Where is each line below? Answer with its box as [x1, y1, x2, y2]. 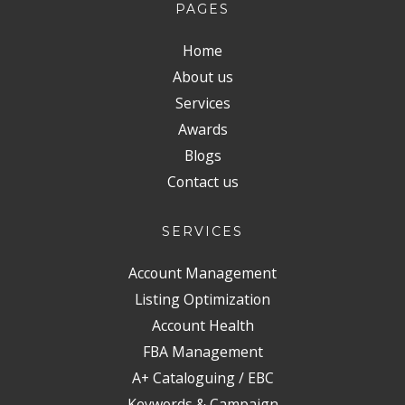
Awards [177, 119, 228, 139]
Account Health [151, 316, 254, 335]
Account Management [128, 263, 277, 283]
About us [172, 67, 233, 87]
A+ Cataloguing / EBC [131, 368, 274, 388]
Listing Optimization [135, 289, 270, 309]
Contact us [166, 172, 239, 192]
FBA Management [142, 342, 263, 362]
